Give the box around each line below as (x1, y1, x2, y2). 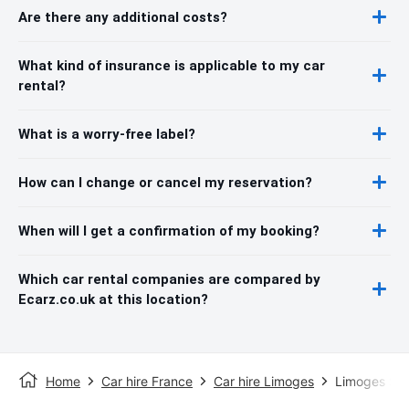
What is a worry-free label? (18, 125, 195, 142)
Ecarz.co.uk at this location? (18, 290, 208, 308)
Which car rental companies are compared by (18, 270, 320, 288)
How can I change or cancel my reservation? (18, 173, 312, 191)
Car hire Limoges (214, 372, 314, 389)
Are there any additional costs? (18, 8, 227, 26)
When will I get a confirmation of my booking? (18, 222, 320, 239)
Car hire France (101, 372, 193, 389)
